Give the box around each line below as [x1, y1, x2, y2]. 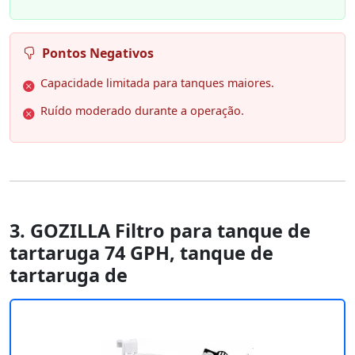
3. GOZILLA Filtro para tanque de [10, 218, 311, 244]
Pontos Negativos [42, 44, 154, 63]
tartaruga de [10, 262, 128, 288]
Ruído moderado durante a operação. [40, 103, 244, 119]
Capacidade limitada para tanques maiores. [40, 75, 274, 91]
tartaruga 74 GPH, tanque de [10, 240, 273, 266]
